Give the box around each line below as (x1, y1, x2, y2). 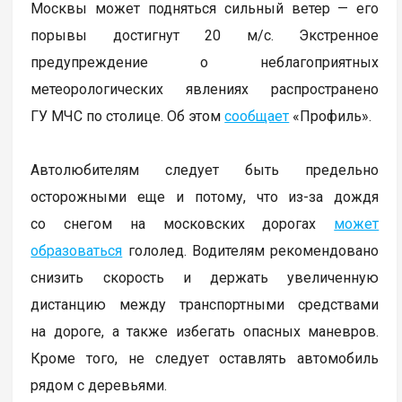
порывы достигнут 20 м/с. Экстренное (31, 26, 380, 44)
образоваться (31, 241, 123, 259)
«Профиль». (289, 107, 372, 125)
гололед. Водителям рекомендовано (122, 241, 380, 259)
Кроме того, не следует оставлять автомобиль (31, 349, 380, 367)
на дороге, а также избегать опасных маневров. (31, 322, 380, 340)
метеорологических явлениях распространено (31, 80, 380, 98)
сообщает (224, 107, 290, 125)
